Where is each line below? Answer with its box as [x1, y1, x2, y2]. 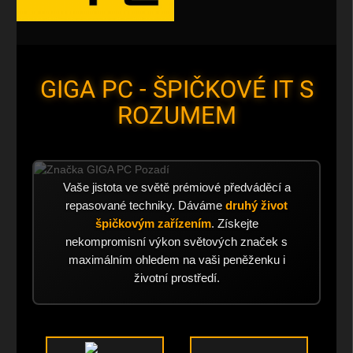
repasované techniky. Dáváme [65, 199, 225, 213]
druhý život [225, 199, 288, 213]
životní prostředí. [133, 271, 220, 285]
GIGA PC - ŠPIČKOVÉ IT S [39, 75, 314, 105]
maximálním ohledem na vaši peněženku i [68, 253, 285, 267]
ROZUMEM [117, 101, 236, 131]
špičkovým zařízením [95, 217, 211, 231]
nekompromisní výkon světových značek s [65, 235, 288, 249]
